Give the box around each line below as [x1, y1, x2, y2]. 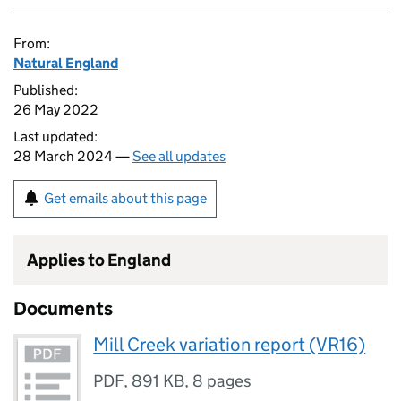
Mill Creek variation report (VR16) [93, 333, 366, 356]
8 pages [192, 371, 252, 391]
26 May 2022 [13, 101, 98, 118]
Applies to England [27, 250, 171, 270]
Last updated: [13, 128, 98, 145]
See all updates [132, 148, 226, 165]
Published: [13, 81, 78, 98]
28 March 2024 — [13, 148, 132, 165]
